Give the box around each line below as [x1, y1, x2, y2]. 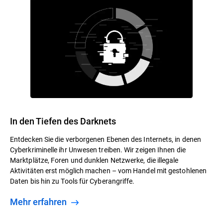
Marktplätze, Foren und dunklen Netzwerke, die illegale [10, 155, 179, 165]
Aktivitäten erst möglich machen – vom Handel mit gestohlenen [10, 165, 207, 175]
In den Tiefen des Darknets [10, 114, 116, 127]
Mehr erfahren [18, 195, 69, 208]
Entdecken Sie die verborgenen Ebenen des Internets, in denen [10, 134, 202, 144]
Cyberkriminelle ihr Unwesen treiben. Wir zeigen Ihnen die [10, 144, 186, 154]
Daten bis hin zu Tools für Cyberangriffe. [10, 176, 135, 186]
